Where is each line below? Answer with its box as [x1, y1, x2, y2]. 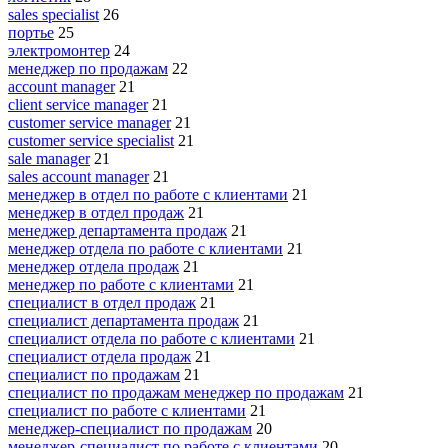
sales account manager [8, 167, 149, 185]
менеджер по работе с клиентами [8, 275, 234, 293]
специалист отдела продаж [8, 347, 191, 365]
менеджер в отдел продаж [8, 203, 184, 221]
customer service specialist [8, 131, 174, 149]
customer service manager [8, 113, 171, 131]
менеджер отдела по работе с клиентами [8, 239, 283, 257]
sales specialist [8, 5, 99, 23]
